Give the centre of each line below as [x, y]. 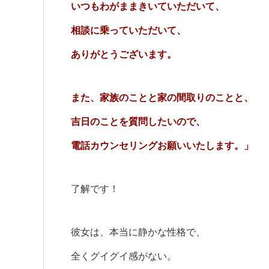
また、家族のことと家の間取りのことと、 [162, 98]
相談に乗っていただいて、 [128, 30]
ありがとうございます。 [124, 54]
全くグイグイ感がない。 [124, 256]
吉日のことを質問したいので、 [138, 122]
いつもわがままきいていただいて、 [148, 6]
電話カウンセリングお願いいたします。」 [162, 146]
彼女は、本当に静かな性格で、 [138, 232]
